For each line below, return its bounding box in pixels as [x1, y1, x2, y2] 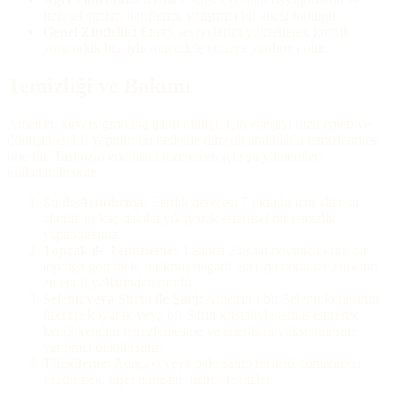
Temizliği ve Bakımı [7, 74, 191, 98]
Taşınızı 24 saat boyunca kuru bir [178, 242, 368, 258]
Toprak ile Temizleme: [43, 242, 178, 258]
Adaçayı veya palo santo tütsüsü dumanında [111, 354, 361, 371]
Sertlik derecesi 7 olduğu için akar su [148, 194, 359, 210]
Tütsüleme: [43, 354, 111, 371]
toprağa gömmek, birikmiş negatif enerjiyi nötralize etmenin [43, 258, 378, 274]
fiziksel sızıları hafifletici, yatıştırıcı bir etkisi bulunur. [43, 8, 339, 24]
